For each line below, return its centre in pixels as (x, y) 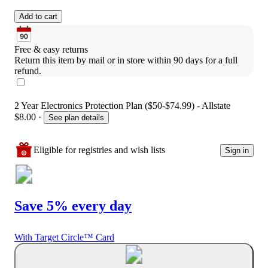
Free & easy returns (51, 50)
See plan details (76, 118)
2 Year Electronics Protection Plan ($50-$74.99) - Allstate (122, 106)
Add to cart (38, 17)
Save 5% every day (73, 206)
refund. (28, 71)
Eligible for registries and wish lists (99, 150)
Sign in (237, 150)
